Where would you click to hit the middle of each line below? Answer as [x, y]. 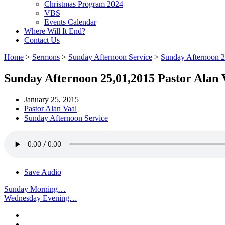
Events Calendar [70, 22]
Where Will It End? [55, 31]
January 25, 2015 [51, 99]
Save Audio [43, 172]
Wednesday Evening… [41, 198]
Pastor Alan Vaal [50, 108]
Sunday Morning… [35, 189]
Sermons [46, 57]
